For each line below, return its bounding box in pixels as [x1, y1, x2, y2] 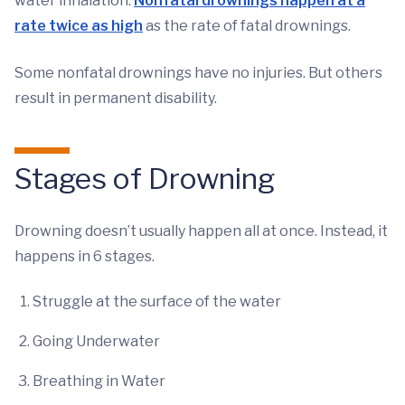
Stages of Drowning [14, 161, 275, 197]
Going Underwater [33, 333, 160, 351]
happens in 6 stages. [14, 248, 155, 266]
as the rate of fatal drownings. [143, 17, 351, 35]
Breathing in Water [33, 372, 165, 391]
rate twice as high [14, 17, 143, 35]
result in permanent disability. [14, 89, 217, 108]
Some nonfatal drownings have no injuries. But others [14, 64, 382, 82]
